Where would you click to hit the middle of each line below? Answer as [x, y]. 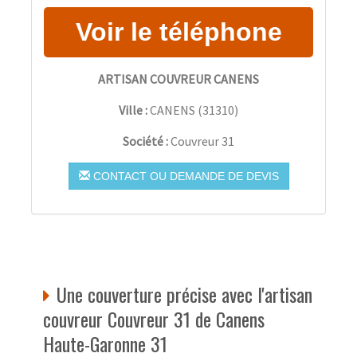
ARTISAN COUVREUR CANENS [178, 78]
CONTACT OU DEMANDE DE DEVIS [184, 176]
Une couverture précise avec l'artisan [184, 294]
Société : [147, 141]
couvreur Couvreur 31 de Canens [154, 318]
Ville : [133, 110]
